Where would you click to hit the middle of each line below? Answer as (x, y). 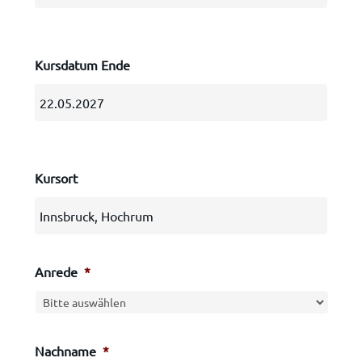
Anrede (56, 271)
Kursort (56, 178)
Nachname (65, 351)
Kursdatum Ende (82, 65)
